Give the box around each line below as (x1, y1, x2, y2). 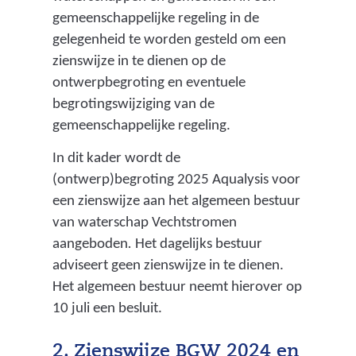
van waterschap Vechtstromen (52, 215, 237, 230)
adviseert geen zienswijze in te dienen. (52, 257, 284, 273)
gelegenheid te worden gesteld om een (52, 32, 286, 48)
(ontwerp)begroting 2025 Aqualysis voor (52, 172, 300, 188)
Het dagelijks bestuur (134, 236, 262, 252)
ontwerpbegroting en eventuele (52, 75, 246, 91)
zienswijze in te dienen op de (52, 53, 226, 69)
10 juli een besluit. (52, 300, 162, 316)
